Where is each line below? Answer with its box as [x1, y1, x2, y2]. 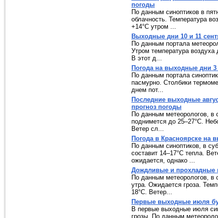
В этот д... [131, 54, 162, 62]
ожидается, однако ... [131, 157, 195, 164]
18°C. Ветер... [131, 188, 172, 196]
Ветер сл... [131, 125, 164, 132]
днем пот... [131, 86, 163, 93]
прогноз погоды [131, 103, 182, 110]
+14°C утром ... [131, 23, 176, 30]
